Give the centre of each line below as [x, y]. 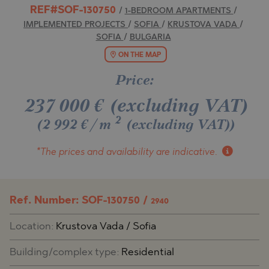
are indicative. [188, 152]
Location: [33, 226]
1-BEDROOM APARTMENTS [179, 11]
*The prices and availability [96, 152]
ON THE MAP [140, 55]
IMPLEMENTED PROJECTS [76, 25]
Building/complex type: [65, 252]
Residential [148, 252]
